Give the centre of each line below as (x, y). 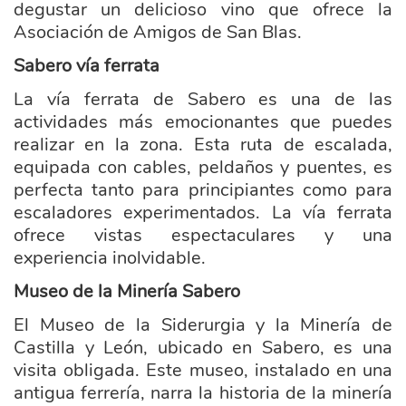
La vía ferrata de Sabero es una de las (203, 99)
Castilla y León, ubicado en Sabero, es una (203, 348)
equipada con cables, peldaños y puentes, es (203, 167)
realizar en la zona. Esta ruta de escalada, (203, 145)
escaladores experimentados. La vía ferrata (203, 213)
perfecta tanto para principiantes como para (203, 190)
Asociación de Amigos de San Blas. (158, 32)
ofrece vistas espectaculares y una (203, 235)
